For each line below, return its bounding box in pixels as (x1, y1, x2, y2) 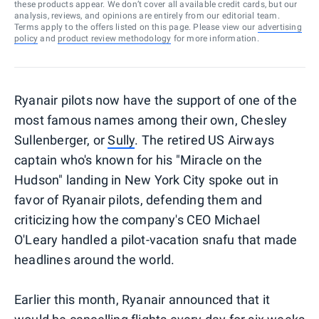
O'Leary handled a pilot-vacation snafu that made (14, 231, 298, 247)
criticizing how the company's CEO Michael (14, 211, 261, 227)
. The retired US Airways (135, 132, 275, 147)
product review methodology (58, 33, 172, 43)
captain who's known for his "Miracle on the (14, 152, 263, 167)
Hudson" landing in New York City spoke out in (14, 172, 279, 187)
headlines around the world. (14, 251, 175, 267)
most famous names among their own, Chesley (14, 112, 288, 127)
